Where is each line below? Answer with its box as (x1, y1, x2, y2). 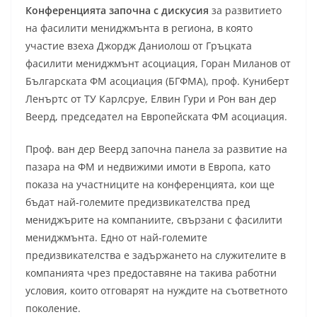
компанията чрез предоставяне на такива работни (25, 265, 277, 279)
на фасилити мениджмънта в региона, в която (25, 21, 253, 35)
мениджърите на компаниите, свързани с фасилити (25, 212, 282, 226)
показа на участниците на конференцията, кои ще (25, 177, 275, 191)
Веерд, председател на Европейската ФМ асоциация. (25, 109, 287, 123)
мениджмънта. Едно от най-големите (25, 230, 207, 244)
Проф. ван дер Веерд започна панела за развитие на (25, 142, 287, 156)
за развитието (209, 3, 282, 17)
